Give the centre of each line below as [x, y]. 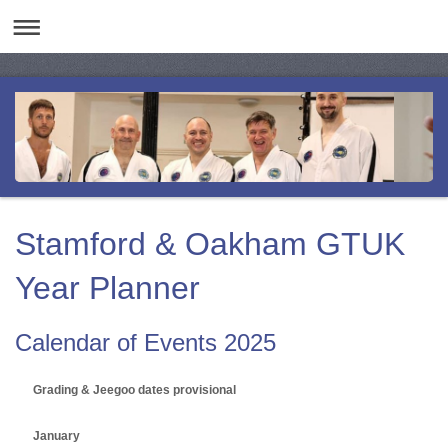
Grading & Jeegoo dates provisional [134, 390]
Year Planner [107, 287]
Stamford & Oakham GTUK [210, 243]
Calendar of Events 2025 [145, 343]
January [56, 436]
